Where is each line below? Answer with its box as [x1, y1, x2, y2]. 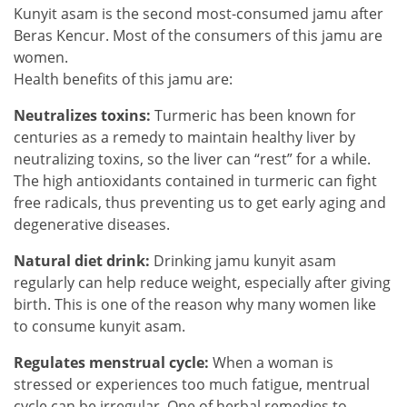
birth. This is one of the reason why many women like [14, 293, 376, 314]
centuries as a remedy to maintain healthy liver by [14, 126, 355, 147]
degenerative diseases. [14, 213, 170, 234]
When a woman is [209, 352, 333, 372]
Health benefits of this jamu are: [14, 68, 233, 89]
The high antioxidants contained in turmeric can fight [14, 170, 377, 191]
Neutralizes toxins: [14, 104, 151, 125]
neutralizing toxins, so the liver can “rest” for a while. [14, 148, 371, 169]
